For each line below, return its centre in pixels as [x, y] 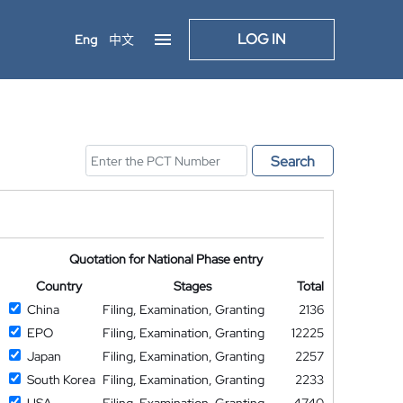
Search [293, 161]
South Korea [61, 380]
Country [58, 286]
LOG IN [262, 39]
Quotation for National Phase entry [166, 259]
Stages [193, 286]
